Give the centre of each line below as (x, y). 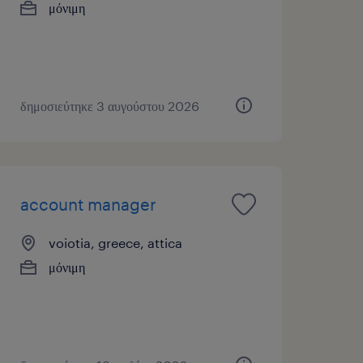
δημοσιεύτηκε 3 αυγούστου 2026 (109, 105)
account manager (88, 204)
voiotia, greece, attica (115, 242)
